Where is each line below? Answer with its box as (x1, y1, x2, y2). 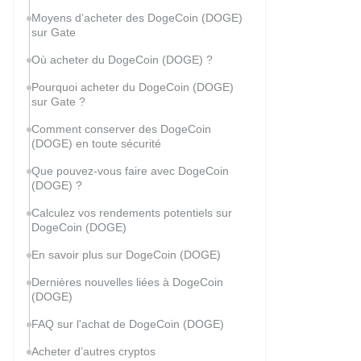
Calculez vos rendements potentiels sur (31, 206, 232, 220)
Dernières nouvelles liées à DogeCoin (31, 276, 223, 289)
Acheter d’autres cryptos (31, 345, 156, 359)
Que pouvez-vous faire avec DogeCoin (31, 164, 229, 178)
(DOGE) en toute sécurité (31, 137, 161, 151)
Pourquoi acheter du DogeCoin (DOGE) (31, 81, 234, 94)
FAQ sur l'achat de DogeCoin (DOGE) (31, 317, 224, 331)
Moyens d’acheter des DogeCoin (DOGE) (31, 11, 243, 25)
